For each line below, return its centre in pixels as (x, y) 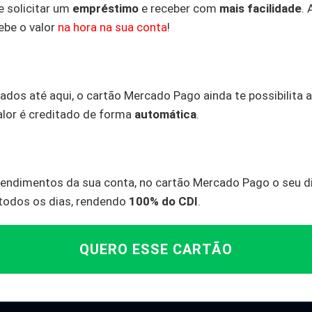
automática (165, 115)
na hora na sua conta (112, 28)
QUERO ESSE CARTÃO (156, 249)
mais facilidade (260, 9)
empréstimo (106, 9)
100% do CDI (163, 201)
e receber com (179, 9)
